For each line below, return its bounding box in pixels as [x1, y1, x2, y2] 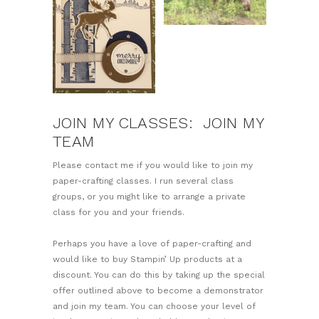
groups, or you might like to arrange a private [53, 192, 246, 202]
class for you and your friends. [53, 207, 184, 218]
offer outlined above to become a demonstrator [53, 286, 263, 296]
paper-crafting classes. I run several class [53, 176, 234, 187]
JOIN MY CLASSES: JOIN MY [53, 114, 263, 132]
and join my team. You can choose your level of [53, 301, 256, 312]
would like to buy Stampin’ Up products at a [53, 254, 242, 265]
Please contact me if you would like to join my [53, 160, 253, 171]
